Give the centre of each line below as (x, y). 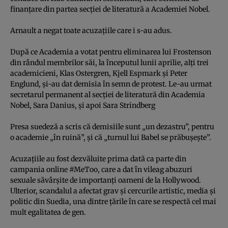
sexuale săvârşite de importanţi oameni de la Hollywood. (106, 180)
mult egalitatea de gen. (48, 212)
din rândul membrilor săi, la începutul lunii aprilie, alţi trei (109, 62)
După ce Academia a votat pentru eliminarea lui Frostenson (111, 52)
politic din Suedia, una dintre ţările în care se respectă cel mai (113, 201)
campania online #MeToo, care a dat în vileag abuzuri (101, 169)
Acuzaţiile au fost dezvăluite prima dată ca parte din (98, 159)
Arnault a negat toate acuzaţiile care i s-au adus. (91, 30)
